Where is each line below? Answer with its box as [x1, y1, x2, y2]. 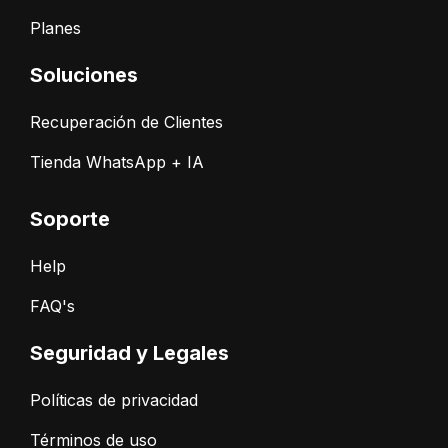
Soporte [30, 206, 110, 231]
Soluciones [30, 62, 138, 87]
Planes [30, 17, 81, 38]
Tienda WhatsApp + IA [30, 151, 204, 172]
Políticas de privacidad [30, 389, 198, 410]
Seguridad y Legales [30, 340, 229, 365]
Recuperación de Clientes [30, 111, 223, 132]
